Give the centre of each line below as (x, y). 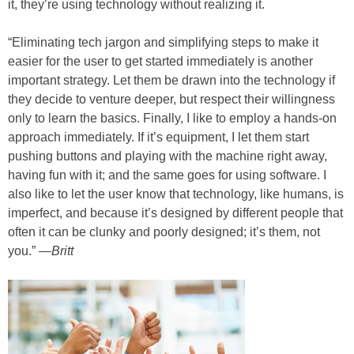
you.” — (30, 251)
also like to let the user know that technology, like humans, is (176, 194)
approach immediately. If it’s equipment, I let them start (158, 137)
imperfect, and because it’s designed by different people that (175, 213)
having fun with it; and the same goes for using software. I (167, 175)
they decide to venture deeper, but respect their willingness (171, 100)
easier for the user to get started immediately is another (160, 62)
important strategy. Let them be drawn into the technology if (171, 81)
